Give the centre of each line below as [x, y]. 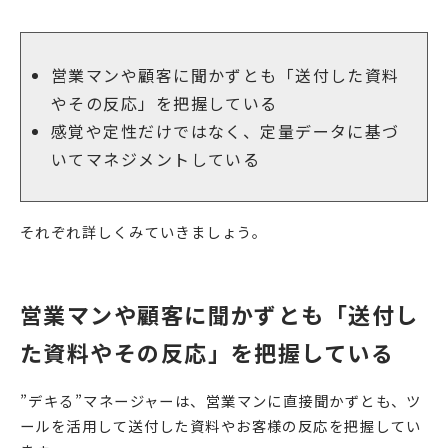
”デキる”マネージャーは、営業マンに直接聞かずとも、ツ [221, 400]
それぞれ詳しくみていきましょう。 [144, 231]
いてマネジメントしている [156, 159]
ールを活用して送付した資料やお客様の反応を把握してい [221, 425]
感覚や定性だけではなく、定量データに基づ [225, 131]
